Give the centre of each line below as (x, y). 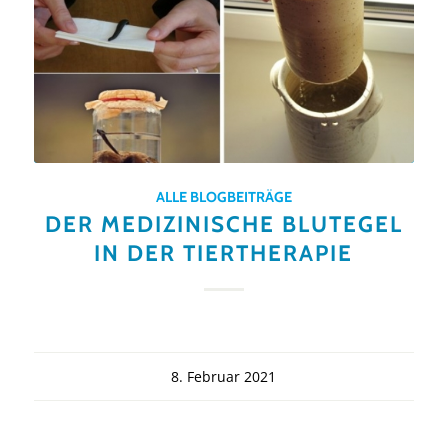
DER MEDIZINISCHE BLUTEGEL (223, 223)
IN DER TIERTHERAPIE (224, 252)
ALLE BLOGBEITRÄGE (223, 196)
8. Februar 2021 (224, 376)
